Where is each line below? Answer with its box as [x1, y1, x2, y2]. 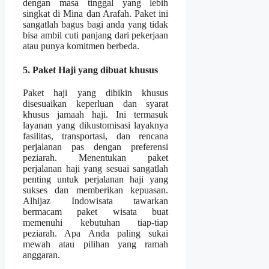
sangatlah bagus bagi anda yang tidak [23, 19, 169, 30]
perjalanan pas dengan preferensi [23, 141, 169, 152]
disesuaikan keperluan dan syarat [23, 98, 169, 109]
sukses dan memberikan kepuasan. [23, 184, 169, 195]
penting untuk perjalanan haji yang [23, 174, 169, 184]
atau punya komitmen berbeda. [23, 41, 139, 52]
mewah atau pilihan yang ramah [23, 238, 169, 249]
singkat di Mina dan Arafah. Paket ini [23, 8, 169, 19]
